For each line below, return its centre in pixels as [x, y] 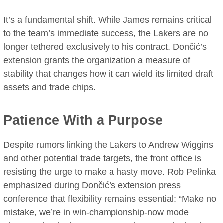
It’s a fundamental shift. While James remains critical [108, 20]
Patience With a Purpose [83, 121]
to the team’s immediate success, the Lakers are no [106, 34]
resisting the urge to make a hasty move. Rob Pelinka [110, 172]
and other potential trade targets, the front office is [103, 159]
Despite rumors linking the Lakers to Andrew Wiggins [109, 145]
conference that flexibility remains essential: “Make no [110, 199]
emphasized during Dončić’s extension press [92, 185]
